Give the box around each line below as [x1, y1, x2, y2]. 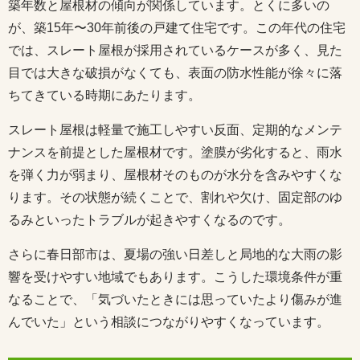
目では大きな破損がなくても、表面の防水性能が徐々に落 [8, 66, 342, 80]
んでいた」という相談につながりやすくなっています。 [8, 315, 329, 329]
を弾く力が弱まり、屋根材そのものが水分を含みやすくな [8, 168, 342, 182]
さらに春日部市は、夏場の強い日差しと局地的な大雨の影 [8, 247, 342, 262]
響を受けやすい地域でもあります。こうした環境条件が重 [8, 270, 342, 284]
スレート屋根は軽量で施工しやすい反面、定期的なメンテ [8, 123, 342, 137]
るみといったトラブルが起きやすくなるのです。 [8, 213, 291, 227]
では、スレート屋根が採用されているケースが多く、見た [8, 43, 342, 58]
